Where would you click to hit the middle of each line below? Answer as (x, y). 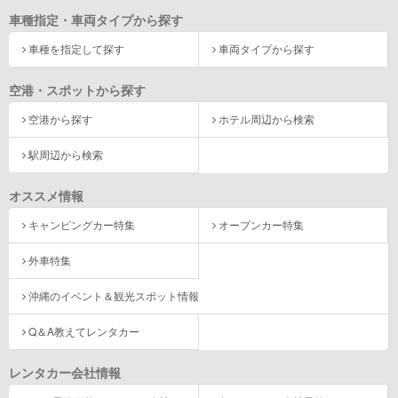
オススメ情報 (46, 195)
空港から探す (60, 118)
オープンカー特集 (261, 224)
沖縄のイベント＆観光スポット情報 (114, 295)
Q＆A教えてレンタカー (84, 330)
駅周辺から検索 (66, 154)
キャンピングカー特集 (82, 224)
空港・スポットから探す (77, 89)
